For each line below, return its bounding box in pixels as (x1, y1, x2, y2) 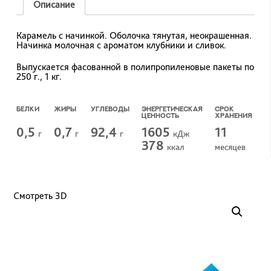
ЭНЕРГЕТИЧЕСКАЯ (141, 106, 203, 113)
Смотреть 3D (13, 189, 68, 201)
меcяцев (214, 142, 246, 153)
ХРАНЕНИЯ (214, 113, 252, 120)
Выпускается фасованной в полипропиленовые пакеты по (16, 61, 254, 73)
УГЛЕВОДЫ (90, 106, 129, 113)
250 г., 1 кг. (16, 71, 62, 83)
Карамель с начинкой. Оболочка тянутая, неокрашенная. (16, 30, 252, 42)
